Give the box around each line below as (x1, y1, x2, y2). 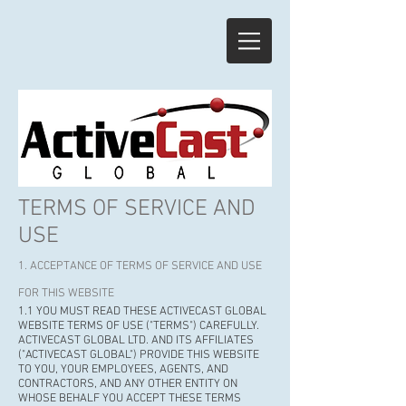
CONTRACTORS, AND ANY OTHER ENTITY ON (18, 377, 237, 391)
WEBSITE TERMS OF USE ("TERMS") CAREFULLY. (18, 319, 262, 333)
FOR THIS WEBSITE (18, 286, 114, 301)
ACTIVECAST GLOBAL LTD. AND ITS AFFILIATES (18, 333, 254, 348)
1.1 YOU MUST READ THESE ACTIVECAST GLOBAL (18, 304, 266, 319)
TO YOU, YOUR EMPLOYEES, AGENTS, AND (18, 362, 228, 377)
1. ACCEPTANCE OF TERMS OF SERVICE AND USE (18, 259, 262, 274)
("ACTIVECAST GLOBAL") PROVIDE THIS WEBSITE (18, 348, 259, 362)
